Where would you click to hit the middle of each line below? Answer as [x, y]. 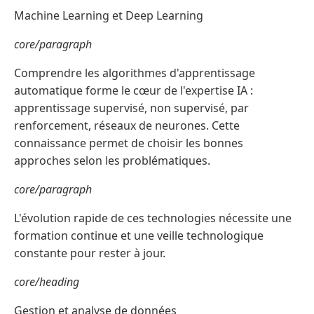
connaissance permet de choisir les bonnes [129, 143]
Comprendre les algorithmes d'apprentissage [135, 73]
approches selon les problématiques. [112, 161]
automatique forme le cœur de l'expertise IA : [134, 91]
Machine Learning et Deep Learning [109, 16]
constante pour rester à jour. [90, 253]
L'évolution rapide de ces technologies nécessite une [153, 218]
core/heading [47, 282]
